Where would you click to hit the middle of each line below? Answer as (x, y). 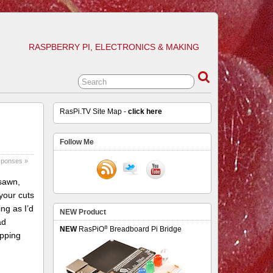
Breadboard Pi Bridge (145, 229)
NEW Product (83, 212)
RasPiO (91, 229)
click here (145, 112)
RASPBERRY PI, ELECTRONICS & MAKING (114, 47)
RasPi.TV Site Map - (94, 112)
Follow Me (77, 142)
